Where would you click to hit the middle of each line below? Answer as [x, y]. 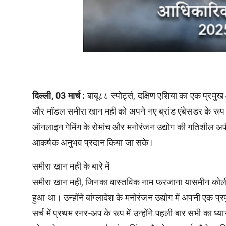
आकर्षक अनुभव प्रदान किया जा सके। [94, 142]
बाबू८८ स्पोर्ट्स [110, 95]
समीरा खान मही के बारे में [71, 166]
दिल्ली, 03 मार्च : [59, 95]
